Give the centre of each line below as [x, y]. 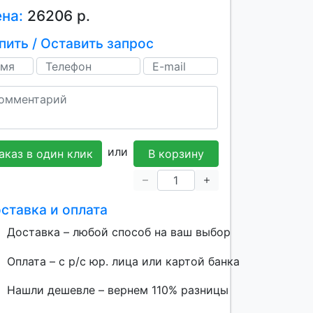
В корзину [176, 154]
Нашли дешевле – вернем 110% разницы [116, 290]
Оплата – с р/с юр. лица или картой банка [123, 262]
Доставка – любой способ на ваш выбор [117, 232]
